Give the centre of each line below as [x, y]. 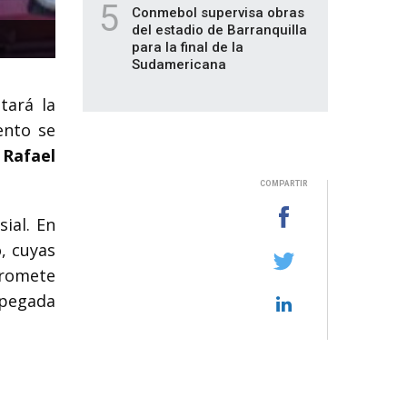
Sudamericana [179, 65]
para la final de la [188, 47]
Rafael [29, 155]
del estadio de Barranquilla [219, 30]
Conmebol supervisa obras [218, 13]
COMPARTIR [283, 184]
